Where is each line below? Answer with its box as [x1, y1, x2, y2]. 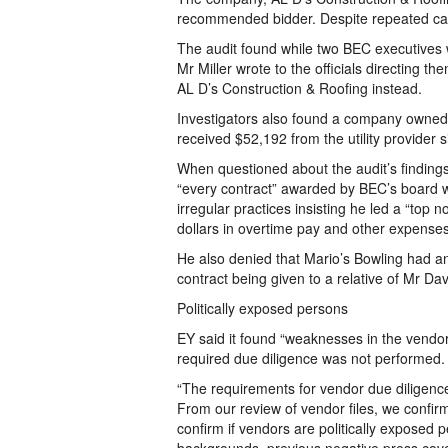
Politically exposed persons [177, 298, 348, 318]
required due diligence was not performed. [177, 348, 445, 368]
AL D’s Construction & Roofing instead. [177, 78, 422, 98]
